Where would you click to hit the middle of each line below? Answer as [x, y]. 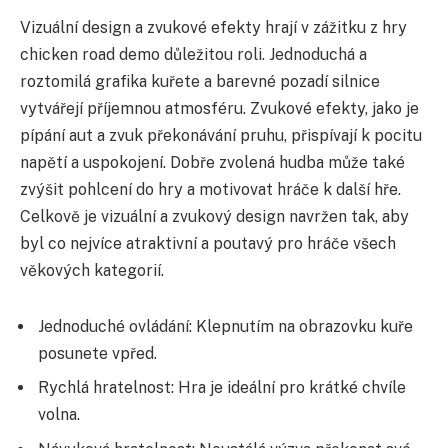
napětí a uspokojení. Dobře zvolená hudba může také [212, 162]
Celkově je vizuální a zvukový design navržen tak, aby [214, 216]
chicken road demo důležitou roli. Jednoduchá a [193, 54]
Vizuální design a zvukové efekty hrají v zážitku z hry [213, 27]
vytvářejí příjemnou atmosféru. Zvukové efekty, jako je [219, 108]
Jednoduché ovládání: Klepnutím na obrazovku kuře [225, 326]
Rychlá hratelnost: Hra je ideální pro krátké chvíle [222, 388]
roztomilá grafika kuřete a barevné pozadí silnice [200, 81]
